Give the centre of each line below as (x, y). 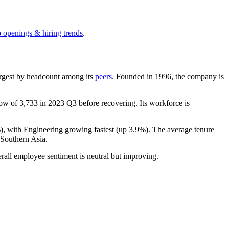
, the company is (198, 76)
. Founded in (133, 76)
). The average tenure (180, 129)
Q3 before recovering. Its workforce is (127, 103)
